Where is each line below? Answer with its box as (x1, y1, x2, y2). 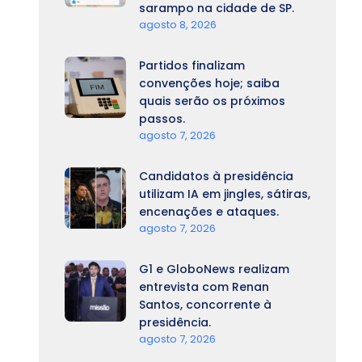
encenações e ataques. (139, 204, 279, 220)
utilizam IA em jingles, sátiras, (139, 186, 310, 202)
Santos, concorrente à (139, 297, 271, 313)
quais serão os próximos (139, 93, 285, 109)
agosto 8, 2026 (139, 17, 217, 32)
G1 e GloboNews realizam (139, 261, 289, 277)
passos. (139, 111, 185, 127)
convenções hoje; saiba (139, 75, 280, 91)
